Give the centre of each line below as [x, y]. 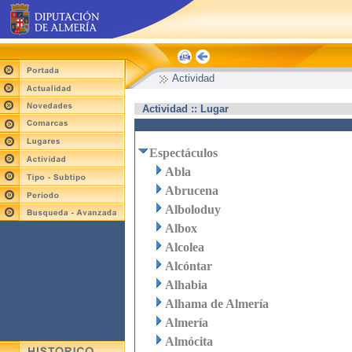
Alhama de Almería [217, 304]
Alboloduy [193, 209]
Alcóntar [189, 266]
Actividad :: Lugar [185, 109]
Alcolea [185, 247]
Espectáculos [183, 153]
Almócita [189, 341]
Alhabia [186, 285]
